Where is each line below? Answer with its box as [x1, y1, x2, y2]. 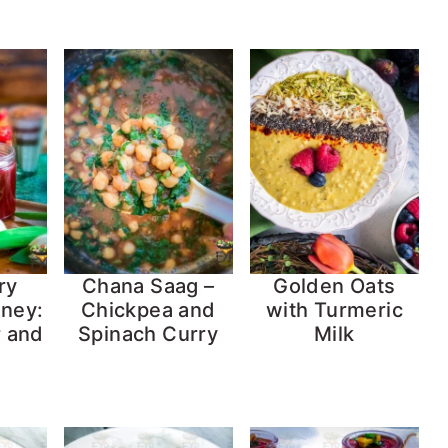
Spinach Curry [78, 322, 219, 347]
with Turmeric [265, 298, 403, 323]
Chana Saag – [81, 274, 215, 299]
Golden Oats [273, 274, 396, 299]
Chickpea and [80, 298, 216, 323]
